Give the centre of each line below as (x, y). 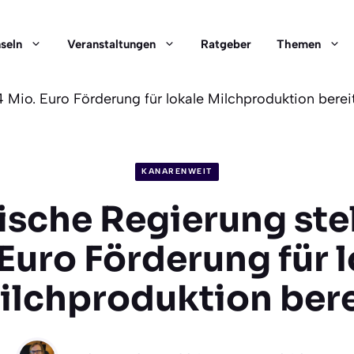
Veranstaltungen (111, 44)
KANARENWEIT (177, 171)
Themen (299, 44)
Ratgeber (226, 44)
